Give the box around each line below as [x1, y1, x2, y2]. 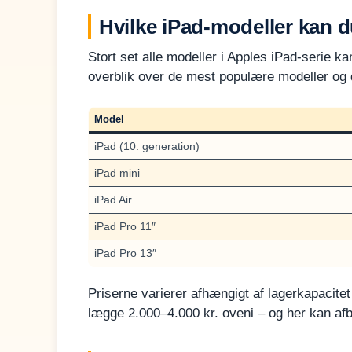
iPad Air [94, 192, 132, 206]
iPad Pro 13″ [94, 246, 156, 259]
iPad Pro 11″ [94, 219, 156, 233]
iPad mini [94, 166, 140, 179]
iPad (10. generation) [94, 139, 200, 152]
